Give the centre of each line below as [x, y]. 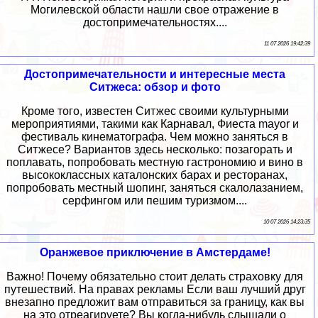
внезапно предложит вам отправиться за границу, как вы [155, 302]
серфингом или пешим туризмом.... [155, 200]
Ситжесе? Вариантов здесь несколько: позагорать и [155, 149]
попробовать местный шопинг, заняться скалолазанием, [155, 187]
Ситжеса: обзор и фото [155, 87]
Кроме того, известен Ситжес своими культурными [155, 111]
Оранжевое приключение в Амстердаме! [155, 252]
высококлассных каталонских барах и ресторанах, [155, 175]
